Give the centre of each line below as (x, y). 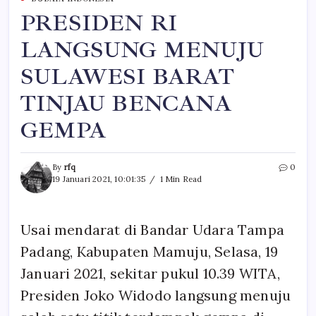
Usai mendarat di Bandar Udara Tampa (153, 229)
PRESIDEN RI (99, 23)
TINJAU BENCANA (126, 103)
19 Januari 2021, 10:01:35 (99, 179)
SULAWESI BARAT (127, 77)
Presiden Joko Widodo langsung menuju (156, 295)
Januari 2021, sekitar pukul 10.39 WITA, (150, 273)
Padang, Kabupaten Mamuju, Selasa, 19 (150, 251)
